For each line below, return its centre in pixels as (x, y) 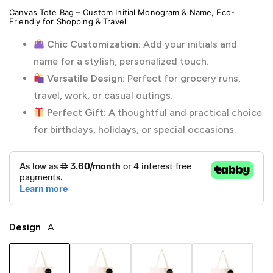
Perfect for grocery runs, (183, 78)
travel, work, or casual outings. (103, 95)
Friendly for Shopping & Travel (68, 21)
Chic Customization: (94, 44)
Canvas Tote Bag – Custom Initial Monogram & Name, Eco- (122, 12)
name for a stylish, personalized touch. (121, 61)
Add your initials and (189, 44)
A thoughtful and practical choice (184, 112)
